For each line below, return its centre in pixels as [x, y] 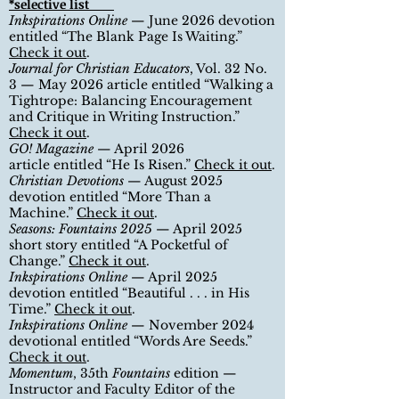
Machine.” [43, 213]
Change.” [39, 261]
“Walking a [239, 85]
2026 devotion [228, 20]
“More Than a [167, 197]
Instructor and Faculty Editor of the [122, 389]
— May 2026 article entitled [112, 85]
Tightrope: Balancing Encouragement [130, 101]
